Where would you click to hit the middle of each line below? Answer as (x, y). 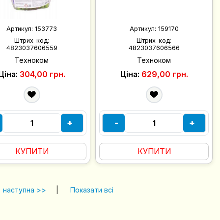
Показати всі (92, 190)
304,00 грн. (42, 74)
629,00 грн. (165, 74)
